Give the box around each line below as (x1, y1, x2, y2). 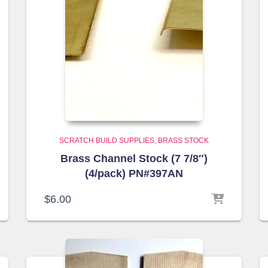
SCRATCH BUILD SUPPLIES (59, 136, 154, 145)
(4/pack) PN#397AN (85, 167, 183, 179)
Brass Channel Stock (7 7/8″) (60, 153, 208, 165)
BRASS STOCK (158, 136, 209, 145)
